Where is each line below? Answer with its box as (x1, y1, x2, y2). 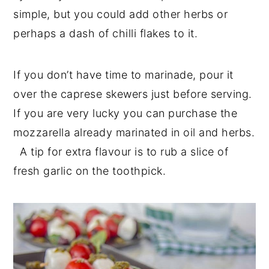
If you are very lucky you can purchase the (13, 106, 238, 119)
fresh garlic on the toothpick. (13, 164, 169, 177)
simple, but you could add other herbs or (13, 7, 228, 20)
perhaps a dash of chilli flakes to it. (13, 26, 201, 40)
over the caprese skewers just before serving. (13, 87, 252, 100)
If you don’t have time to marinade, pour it (13, 68, 234, 81)
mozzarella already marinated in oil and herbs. (13, 125, 255, 139)
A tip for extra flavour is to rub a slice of (13, 145, 229, 158)
